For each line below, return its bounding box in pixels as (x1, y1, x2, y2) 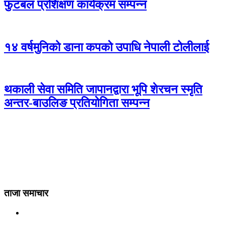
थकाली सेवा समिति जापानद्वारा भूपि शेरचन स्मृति (4, 83, 202, 96)
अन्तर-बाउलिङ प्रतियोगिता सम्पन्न (4, 96, 150, 110)
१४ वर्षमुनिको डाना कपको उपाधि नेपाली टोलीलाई (4, 40, 209, 54)
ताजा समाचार (4, 187, 48, 198)
